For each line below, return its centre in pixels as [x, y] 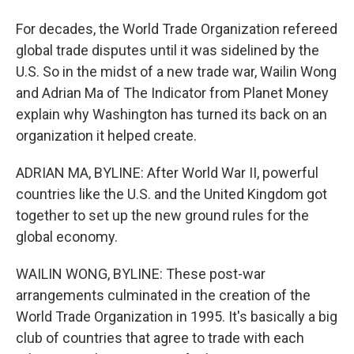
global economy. [67, 237]
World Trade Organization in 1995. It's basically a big [177, 316]
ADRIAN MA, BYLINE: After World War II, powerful [167, 173]
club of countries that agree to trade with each [160, 338]
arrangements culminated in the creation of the [163, 295]
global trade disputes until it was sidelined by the [168, 50]
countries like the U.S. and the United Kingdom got [171, 194]
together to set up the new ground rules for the [162, 215]
